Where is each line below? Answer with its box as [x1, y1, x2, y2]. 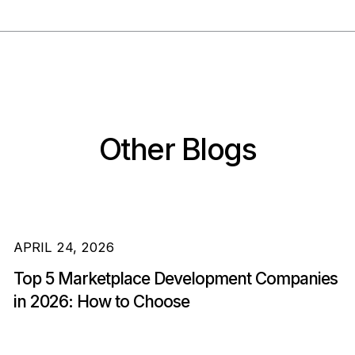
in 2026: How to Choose [13, 291, 189, 311]
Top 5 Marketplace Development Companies [13, 268, 338, 288]
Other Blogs [98, 130, 257, 167]
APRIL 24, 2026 [13, 239, 114, 256]
